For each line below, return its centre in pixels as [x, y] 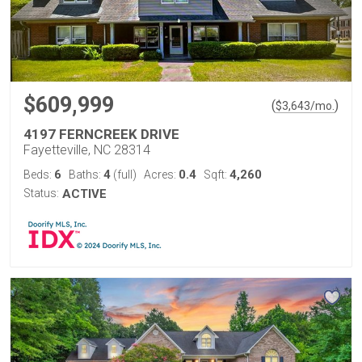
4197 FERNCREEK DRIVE [101, 134]
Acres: [161, 175]
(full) [124, 175]
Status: [41, 193]
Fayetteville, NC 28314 [87, 150]
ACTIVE [84, 194]
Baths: [86, 175]
